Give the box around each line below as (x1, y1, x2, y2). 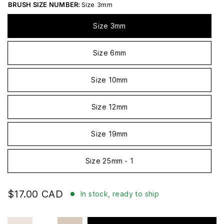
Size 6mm (92, 48, 126, 57)
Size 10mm (91, 75, 128, 84)
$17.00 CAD (7, 188, 63, 200)
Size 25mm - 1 (85, 156, 134, 165)
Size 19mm (91, 129, 128, 138)
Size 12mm (91, 102, 128, 111)
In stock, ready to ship (80, 189, 159, 198)
